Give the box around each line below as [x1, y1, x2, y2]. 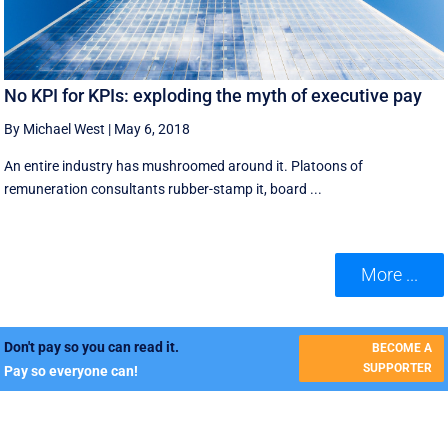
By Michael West [4, 121, 106, 138]
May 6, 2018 [114, 121, 191, 138]
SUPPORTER [362, 361, 432, 376]
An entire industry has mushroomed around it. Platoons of [4, 158, 364, 175]
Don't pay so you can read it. [4, 338, 180, 355]
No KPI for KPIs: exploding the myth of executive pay [4, 85, 423, 107]
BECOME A [371, 341, 432, 356]
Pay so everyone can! [4, 362, 139, 379]
